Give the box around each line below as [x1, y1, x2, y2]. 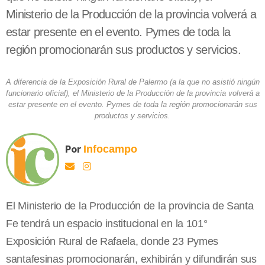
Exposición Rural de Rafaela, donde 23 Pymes [6, 235, 219, 248]
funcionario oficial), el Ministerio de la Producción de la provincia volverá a [5, 89, 260, 98]
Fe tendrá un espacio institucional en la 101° [6, 218, 208, 230]
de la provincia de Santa [141, 200, 254, 212]
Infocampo [83, 143, 137, 156]
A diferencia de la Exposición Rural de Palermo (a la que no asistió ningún [5, 77, 260, 87]
